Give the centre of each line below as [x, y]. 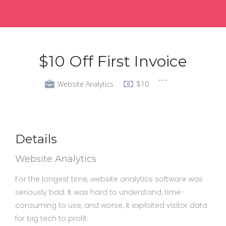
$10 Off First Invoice [113, 61]
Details [36, 139]
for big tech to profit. [52, 218]
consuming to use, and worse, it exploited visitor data [111, 205]
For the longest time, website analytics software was [109, 179]
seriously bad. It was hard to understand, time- [100, 192]
